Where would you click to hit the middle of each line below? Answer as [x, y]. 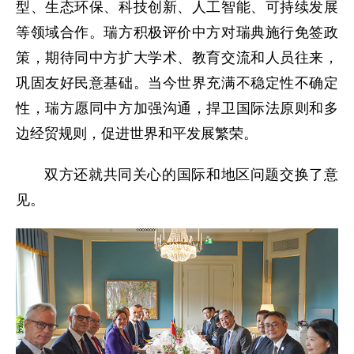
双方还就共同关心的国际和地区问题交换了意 [191, 175]
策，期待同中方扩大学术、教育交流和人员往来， [177, 58]
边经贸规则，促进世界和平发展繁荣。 [137, 134]
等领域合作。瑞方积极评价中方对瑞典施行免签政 [177, 32]
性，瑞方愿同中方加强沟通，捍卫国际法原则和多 [177, 108]
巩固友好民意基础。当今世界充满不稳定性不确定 [177, 83]
